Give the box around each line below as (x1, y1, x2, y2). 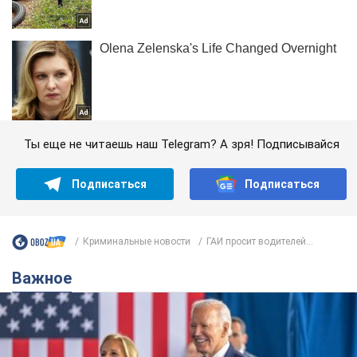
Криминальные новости (83, 236, 190, 248)
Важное (22, 268, 72, 288)
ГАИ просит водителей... (206, 236, 313, 248)
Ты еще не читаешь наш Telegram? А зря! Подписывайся (23, 136, 339, 151)
